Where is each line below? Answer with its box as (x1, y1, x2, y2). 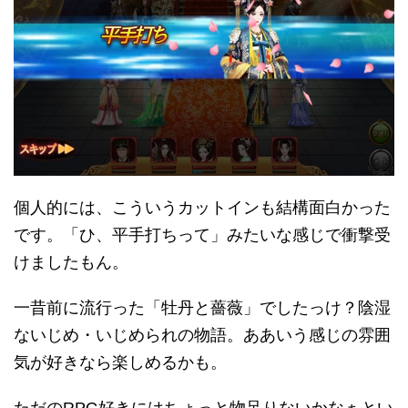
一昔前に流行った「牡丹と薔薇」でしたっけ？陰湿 (14, 299, 391, 318)
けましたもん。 (14, 253, 128, 272)
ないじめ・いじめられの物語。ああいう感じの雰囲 (14, 326, 391, 345)
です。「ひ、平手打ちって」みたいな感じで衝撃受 (14, 226, 391, 245)
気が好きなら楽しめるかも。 (14, 353, 227, 372)
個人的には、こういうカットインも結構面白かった (14, 199, 391, 218)
